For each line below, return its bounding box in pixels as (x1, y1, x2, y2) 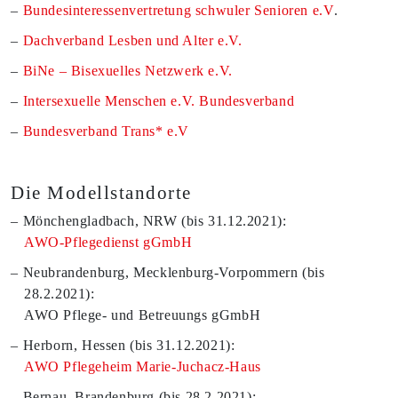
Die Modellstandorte (11, 182, 192, 203)
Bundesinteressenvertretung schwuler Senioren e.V (22, 3, 335, 18)
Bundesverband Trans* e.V (22, 123, 190, 139)
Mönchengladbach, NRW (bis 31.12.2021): (22, 213, 287, 228)
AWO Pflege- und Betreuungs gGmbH (24, 307, 261, 322)
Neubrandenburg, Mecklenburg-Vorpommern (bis (22, 265, 325, 280)
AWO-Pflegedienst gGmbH (24, 235, 193, 250)
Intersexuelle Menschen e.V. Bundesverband (22, 93, 295, 108)
